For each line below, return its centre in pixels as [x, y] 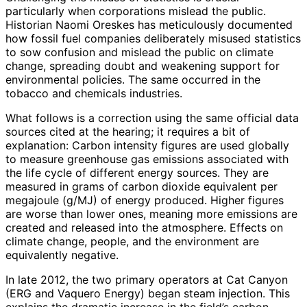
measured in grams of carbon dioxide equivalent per [142, 187]
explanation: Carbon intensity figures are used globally [147, 146]
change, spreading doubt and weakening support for [143, 66]
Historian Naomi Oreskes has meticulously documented [149, 25]
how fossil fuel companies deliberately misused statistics [153, 39]
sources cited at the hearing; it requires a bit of [128, 132]
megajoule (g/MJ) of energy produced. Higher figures [145, 200]
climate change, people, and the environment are [132, 242]
